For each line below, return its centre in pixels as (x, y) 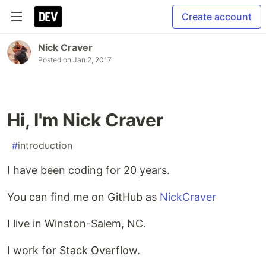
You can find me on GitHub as (83, 197)
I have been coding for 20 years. (88, 170)
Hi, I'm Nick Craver (85, 120)
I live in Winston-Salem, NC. (77, 224)
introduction (45, 145)
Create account (217, 17)
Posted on (56, 60)
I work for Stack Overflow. (74, 250)
